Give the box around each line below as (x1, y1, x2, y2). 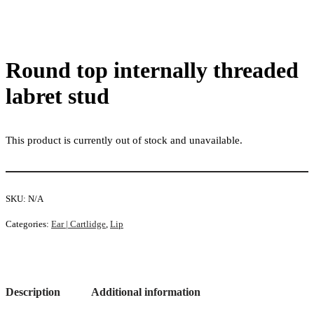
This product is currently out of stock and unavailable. (6, 135, 243, 146)
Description (6, 285, 60, 298)
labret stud (6, 83, 109, 109)
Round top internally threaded (6, 57, 299, 83)
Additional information (91, 285, 200, 298)
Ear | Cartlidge (51, 218, 106, 229)
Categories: (6, 218, 51, 229)
